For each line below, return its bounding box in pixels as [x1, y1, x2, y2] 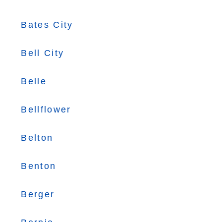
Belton [21, 133, 54, 143]
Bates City [21, 20, 73, 30]
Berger [21, 189, 55, 199]
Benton [21, 161, 56, 171]
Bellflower [21, 105, 71, 114]
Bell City [21, 48, 64, 58]
